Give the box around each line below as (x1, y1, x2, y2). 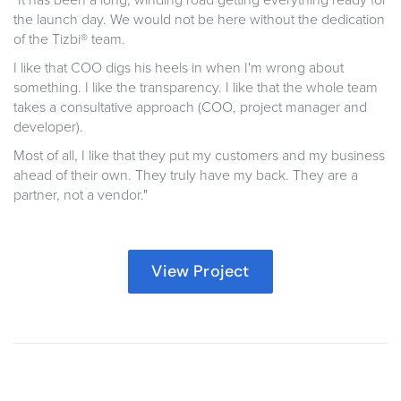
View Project (151, 260, 250, 283)
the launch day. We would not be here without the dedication (13, 11, 385, 30)
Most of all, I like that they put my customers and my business (13, 147, 385, 166)
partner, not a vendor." (13, 186, 148, 205)
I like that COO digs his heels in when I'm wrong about (13, 59, 344, 78)
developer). (13, 118, 83, 137)
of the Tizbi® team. (13, 30, 125, 49)
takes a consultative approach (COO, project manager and (13, 98, 367, 117)
